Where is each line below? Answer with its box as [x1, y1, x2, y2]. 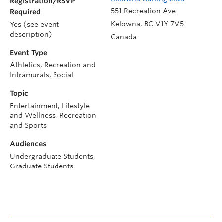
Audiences [10, 140, 47, 148]
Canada [111, 33, 137, 41]
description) [10, 30, 52, 38]
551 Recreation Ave [111, 7, 176, 15]
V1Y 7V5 [155, 20, 184, 28]
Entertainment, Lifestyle [10, 102, 90, 110]
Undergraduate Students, [10, 152, 95, 160]
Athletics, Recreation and [10, 61, 96, 69]
